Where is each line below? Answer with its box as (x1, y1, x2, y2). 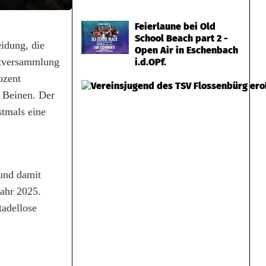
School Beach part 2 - (135, 33, 228, 44)
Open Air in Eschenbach (135, 45, 238, 56)
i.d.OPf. (135, 56, 166, 68)
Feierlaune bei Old (135, 21, 216, 32)
